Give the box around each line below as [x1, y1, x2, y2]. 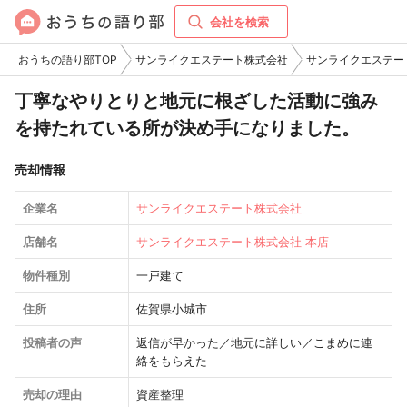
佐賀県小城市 [136, 302, 208, 316]
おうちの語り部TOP [18, 53, 117, 66]
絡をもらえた [136, 353, 208, 368]
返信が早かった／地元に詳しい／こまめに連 [136, 335, 373, 350]
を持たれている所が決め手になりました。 [15, 117, 360, 139]
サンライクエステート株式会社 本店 [136, 234, 330, 249]
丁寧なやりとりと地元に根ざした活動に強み [15, 90, 378, 112]
